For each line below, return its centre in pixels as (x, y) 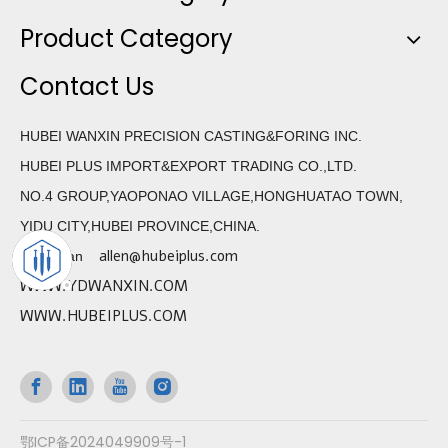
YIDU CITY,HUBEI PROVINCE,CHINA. (140, 226)
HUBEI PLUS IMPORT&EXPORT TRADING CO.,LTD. (188, 166)
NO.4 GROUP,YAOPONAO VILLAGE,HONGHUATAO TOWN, (211, 196)
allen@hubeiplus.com (168, 256)
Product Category (126, 38)
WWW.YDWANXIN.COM (104, 286)
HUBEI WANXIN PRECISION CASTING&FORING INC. (191, 136)
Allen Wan (59, 256)
